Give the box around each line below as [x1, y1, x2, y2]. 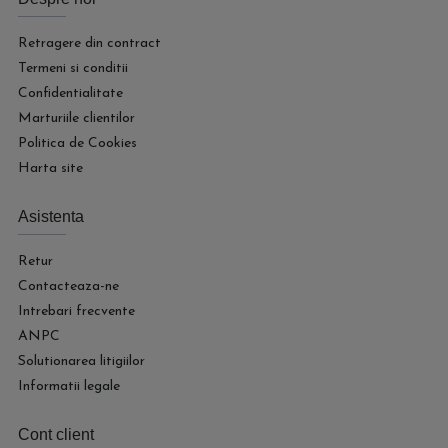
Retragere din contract [18, 36, 161, 51]
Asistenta [18, 208, 84, 225]
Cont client [18, 426, 94, 443]
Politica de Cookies [18, 136, 137, 151]
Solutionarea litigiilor [18, 354, 145, 369]
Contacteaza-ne [18, 279, 119, 294]
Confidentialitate [18, 86, 123, 101]
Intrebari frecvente [18, 304, 135, 319]
